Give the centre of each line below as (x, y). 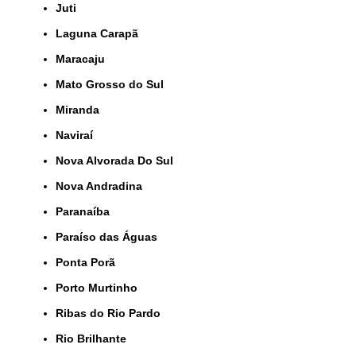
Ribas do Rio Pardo (112, 313)
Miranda (82, 109)
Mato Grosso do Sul (114, 84)
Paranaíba (86, 211)
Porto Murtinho (100, 287)
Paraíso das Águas (110, 236)
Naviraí (78, 135)
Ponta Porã (89, 262)
